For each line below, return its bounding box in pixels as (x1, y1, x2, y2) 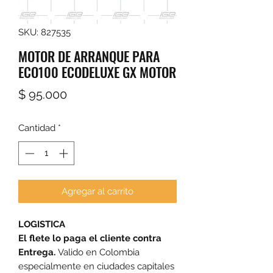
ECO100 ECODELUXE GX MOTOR (18, 62, 176, 82)
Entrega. (18, 246, 58, 258)
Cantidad (18, 122, 55, 134)
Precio (66, 87, 102, 102)
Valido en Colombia (58, 246, 140, 258)
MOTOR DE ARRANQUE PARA (18, 46, 160, 66)
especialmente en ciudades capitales (18, 260, 174, 272)
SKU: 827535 (18, 27, 71, 38)
